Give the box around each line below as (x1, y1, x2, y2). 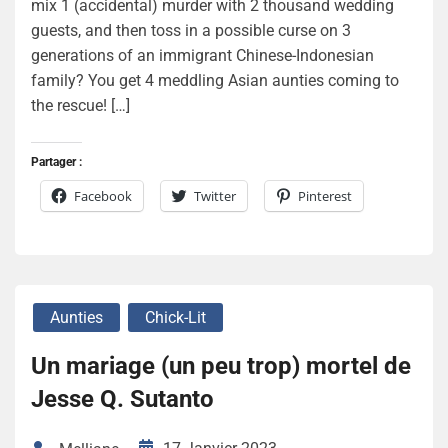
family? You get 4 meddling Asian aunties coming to (31, 70, 399, 90)
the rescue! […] (31, 95, 130, 115)
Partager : (31, 154, 82, 169)
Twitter (194, 186, 236, 205)
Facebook (74, 186, 132, 205)
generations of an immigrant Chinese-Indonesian (31, 45, 374, 65)
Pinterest (298, 186, 352, 205)
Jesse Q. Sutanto (31, 384, 214, 413)
